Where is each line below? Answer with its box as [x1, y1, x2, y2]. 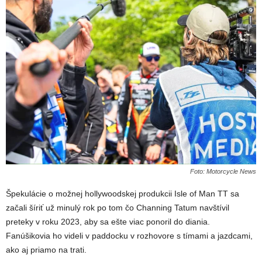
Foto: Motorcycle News [190, 168, 256, 175]
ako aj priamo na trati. [6, 245, 87, 255]
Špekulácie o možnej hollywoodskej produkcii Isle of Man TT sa [6, 189, 239, 199]
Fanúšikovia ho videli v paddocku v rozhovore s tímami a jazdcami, [6, 231, 253, 241]
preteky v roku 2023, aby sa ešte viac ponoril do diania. [6, 217, 210, 227]
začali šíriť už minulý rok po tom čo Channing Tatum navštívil [6, 203, 229, 213]
